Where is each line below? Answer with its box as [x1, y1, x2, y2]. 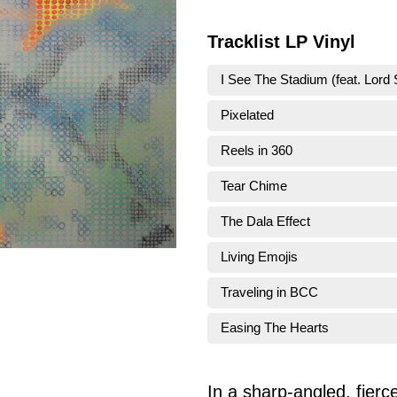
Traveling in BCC [221, 284, 318, 300]
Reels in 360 [221, 143, 292, 159]
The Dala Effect [221, 214, 310, 230]
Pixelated [221, 107, 274, 123]
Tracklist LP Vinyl [207, 31, 355, 51]
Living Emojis [221, 249, 298, 265]
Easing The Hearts [221, 320, 329, 336]
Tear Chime [221, 178, 287, 194]
